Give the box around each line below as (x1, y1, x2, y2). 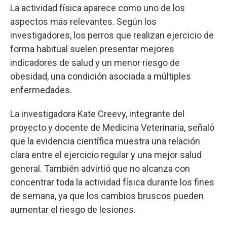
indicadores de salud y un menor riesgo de (10, 57, 180, 68)
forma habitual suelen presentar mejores (10, 43, 174, 54)
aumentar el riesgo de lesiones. (10, 204, 136, 215)
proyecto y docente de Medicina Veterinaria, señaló (10, 122, 214, 133)
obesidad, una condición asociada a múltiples (10, 70, 191, 82)
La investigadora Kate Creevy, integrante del (10, 108, 184, 119)
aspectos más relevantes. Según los (10, 16, 157, 27)
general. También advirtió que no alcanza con (10, 163, 190, 174)
